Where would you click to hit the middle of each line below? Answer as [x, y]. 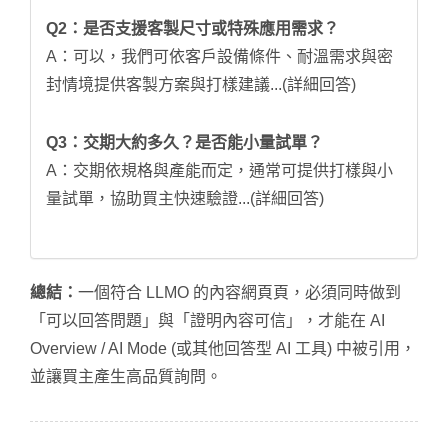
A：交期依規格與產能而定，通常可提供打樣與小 [219, 170]
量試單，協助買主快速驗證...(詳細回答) [185, 198]
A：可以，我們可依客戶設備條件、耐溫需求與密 [219, 56]
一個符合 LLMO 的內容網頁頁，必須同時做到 [239, 292]
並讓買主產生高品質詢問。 [126, 376]
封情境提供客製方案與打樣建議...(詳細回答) [201, 84]
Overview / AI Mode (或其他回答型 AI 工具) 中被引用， [223, 348]
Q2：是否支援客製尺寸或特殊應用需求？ [192, 28]
